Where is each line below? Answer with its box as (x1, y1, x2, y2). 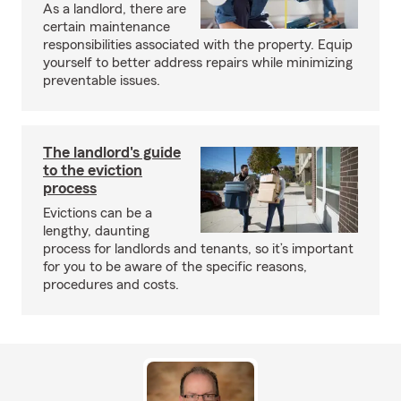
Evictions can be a (43, 206, 152, 220)
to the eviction (43, 162, 142, 178)
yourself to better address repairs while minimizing (43, 55, 353, 70)
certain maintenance (43, 20, 170, 34)
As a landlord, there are (43, 2, 186, 16)
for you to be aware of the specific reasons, (43, 260, 307, 274)
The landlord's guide (43, 144, 181, 160)
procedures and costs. (43, 277, 179, 292)
